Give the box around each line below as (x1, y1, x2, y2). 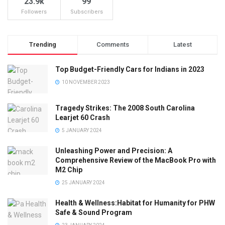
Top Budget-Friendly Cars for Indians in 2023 (55, 65, 204, 73)
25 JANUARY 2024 (61, 180, 105, 186)
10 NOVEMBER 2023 (61, 79, 110, 85)
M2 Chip (55, 166, 82, 174)
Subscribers (70, 9, 103, 15)
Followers (21, 9, 47, 15)
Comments (96, 41, 129, 48)
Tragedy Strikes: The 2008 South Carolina (55, 104, 195, 113)
